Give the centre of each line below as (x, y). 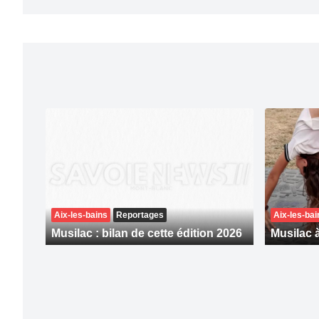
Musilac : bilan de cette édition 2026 (147, 234)
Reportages (140, 215)
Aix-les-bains (81, 215)
